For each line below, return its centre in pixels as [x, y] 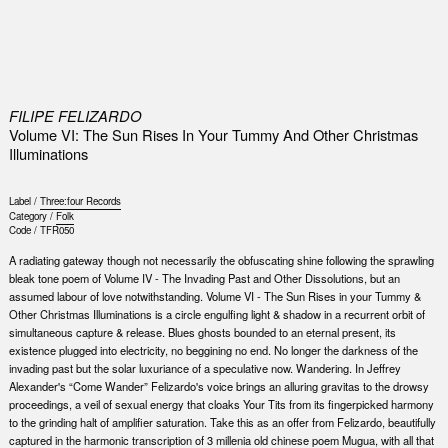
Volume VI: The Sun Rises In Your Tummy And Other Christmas [213, 134]
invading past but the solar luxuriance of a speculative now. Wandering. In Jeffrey [204, 368]
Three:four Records [80, 201]
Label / [24, 201]
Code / [24, 230]
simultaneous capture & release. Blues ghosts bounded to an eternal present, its [202, 332]
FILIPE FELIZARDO [74, 115]
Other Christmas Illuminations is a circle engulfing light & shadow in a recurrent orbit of [216, 314]
